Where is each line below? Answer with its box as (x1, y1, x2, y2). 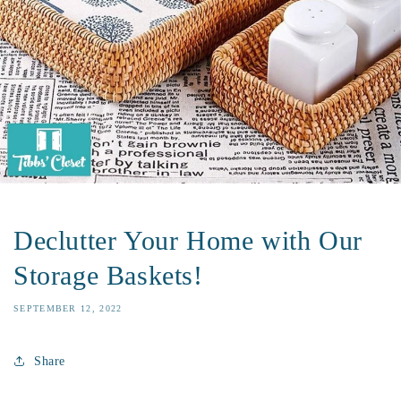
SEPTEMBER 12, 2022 (13, 303, 123, 313)
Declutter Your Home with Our (13, 226, 363, 255)
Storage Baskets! (13, 260, 203, 290)
